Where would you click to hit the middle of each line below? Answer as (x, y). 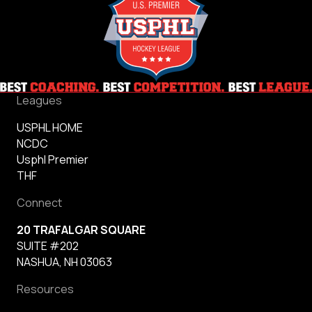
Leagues (39, 100)
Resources (45, 289)
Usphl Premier (53, 159)
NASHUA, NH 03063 (64, 262)
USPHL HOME (50, 127)
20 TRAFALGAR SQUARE (81, 229)
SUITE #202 (48, 245)
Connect (39, 202)
